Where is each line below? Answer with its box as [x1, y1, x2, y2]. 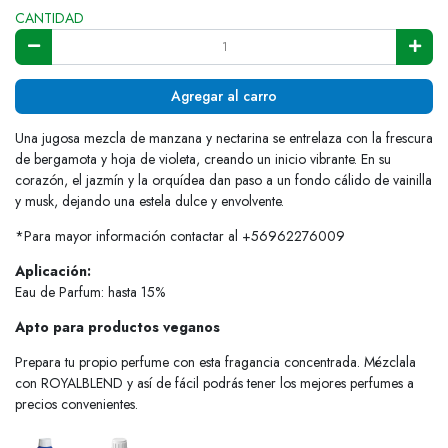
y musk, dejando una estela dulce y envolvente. [15, 191, 284, 212]
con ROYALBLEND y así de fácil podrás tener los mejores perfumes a [15, 373, 414, 394]
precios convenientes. [15, 394, 138, 415]
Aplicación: [15, 261, 91, 282]
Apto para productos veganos [15, 317, 220, 338]
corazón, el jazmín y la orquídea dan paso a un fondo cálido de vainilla [15, 170, 432, 191]
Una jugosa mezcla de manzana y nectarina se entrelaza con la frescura [15, 128, 433, 149]
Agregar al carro [171, 85, 277, 106]
